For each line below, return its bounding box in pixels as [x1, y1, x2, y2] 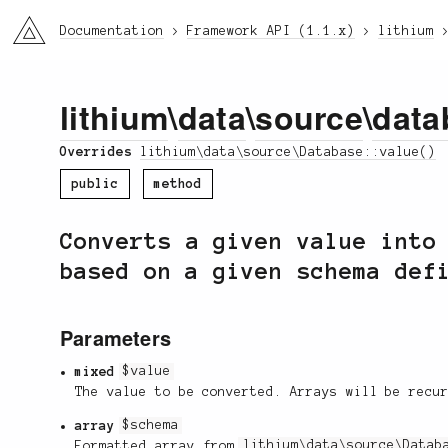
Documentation [60, 24, 164, 38]
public [71, 176, 119, 191]
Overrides [60, 144, 140, 159]
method [153, 176, 202, 191]
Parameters [60, 322, 171, 352]
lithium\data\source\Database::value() [139, 144, 436, 159]
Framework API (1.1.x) [187, 24, 355, 38]
